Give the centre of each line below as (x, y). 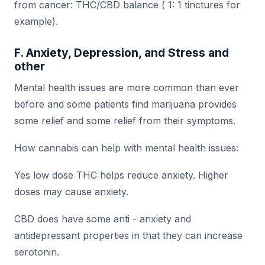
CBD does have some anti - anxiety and (103, 219)
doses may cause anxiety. (71, 192)
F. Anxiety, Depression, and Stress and (122, 53)
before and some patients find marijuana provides (125, 104)
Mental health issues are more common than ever (127, 88)
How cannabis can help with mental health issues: (126, 148)
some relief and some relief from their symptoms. (125, 121)
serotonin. (37, 252)
